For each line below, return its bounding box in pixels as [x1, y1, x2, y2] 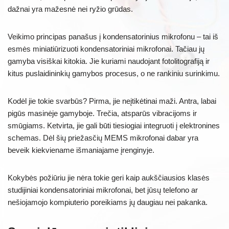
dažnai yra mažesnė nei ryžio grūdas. [8, 4, 133, 13]
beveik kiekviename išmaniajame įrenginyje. [8, 145, 154, 154]
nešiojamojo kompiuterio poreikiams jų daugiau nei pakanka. [8, 197, 208, 207]
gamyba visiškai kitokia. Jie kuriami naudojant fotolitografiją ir [8, 56, 210, 65]
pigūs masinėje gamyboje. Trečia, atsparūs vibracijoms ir [8, 108, 197, 118]
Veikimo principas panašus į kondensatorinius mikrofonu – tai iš [8, 32, 218, 41]
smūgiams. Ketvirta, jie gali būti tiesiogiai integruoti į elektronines [8, 121, 220, 130]
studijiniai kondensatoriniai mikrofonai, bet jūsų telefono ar [8, 185, 198, 194]
